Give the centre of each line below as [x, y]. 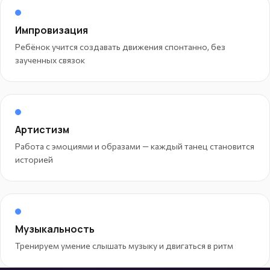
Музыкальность [55, 229]
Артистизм [42, 129]
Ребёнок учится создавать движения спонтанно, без [120, 46]
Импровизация [52, 30]
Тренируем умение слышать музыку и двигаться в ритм [124, 245]
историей [34, 159]
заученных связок [50, 60]
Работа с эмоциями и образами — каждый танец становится [135, 146]
